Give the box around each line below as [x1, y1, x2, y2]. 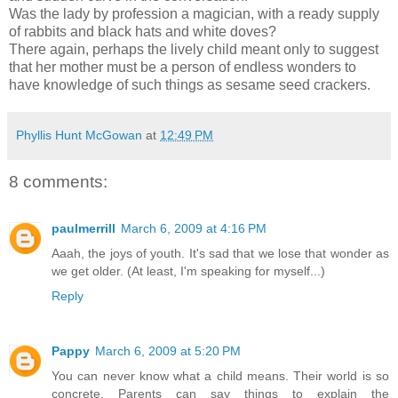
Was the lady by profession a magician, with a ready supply [9, 6, 379, 22]
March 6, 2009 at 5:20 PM [95, 343, 241, 358]
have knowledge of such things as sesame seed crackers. [9, 77, 370, 93]
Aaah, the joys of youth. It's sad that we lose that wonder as [52, 245, 389, 260]
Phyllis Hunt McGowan [16, 128, 142, 143]
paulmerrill [52, 220, 115, 235]
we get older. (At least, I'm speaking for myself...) [52, 263, 325, 278]
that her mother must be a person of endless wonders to [9, 60, 356, 76]
